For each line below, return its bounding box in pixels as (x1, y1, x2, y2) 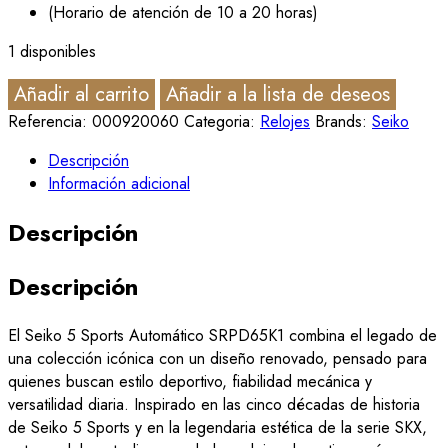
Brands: (315, 109, 372, 133)
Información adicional (48, 171, 190, 195)
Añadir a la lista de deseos (166, 79, 390, 109)
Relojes (260, 109, 310, 133)
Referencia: (8, 109, 92, 133)
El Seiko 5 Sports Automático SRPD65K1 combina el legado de (8, 324, 437, 348)
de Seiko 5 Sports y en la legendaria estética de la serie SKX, (8, 416, 427, 440)
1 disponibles (8, 39, 96, 63)
